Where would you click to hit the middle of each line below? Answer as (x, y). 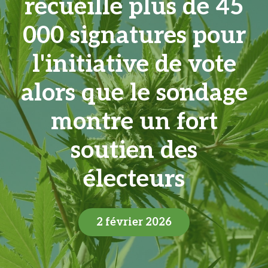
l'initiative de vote (134, 65)
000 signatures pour (134, 36)
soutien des (134, 151)
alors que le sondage (134, 93)
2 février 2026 (134, 222)
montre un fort (134, 122)
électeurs (134, 179)
